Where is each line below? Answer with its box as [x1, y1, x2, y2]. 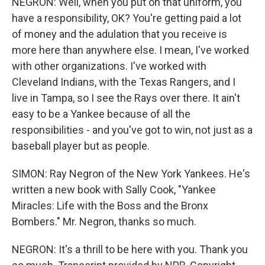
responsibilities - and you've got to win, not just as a [12, 124, 253, 136]
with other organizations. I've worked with [12, 60, 206, 72]
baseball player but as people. [12, 140, 150, 152]
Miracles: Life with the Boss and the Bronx [12, 199, 208, 212]
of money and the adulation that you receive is [12, 28, 227, 40]
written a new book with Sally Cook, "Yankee [12, 183, 216, 196]
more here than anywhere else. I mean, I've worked [12, 44, 249, 56]
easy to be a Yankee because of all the [12, 108, 190, 120]
